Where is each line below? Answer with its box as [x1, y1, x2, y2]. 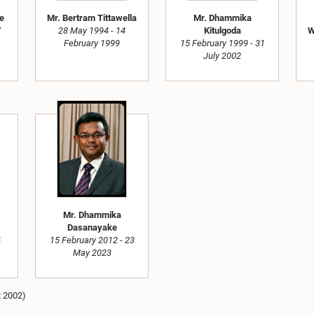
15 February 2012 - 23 [49, 235, 135, 246]
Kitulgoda [203, 25, 241, 36]
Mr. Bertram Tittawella [47, 13, 137, 24]
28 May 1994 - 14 [58, 25, 125, 36]
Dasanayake [67, 222, 117, 233]
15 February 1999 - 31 [179, 38, 265, 49]
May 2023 [72, 247, 111, 259]
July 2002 [203, 50, 241, 62]
